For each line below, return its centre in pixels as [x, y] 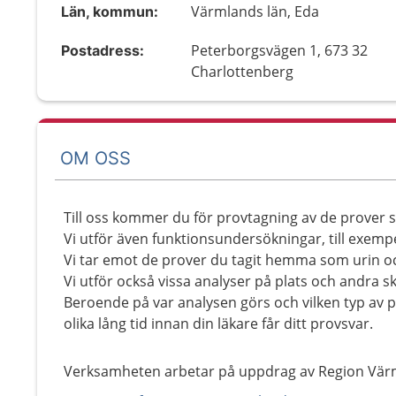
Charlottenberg [243, 72]
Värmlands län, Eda [255, 11]
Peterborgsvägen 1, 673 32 [280, 50]
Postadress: [103, 50]
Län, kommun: [110, 11]
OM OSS [95, 158]
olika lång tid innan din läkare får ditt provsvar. [218, 324]
